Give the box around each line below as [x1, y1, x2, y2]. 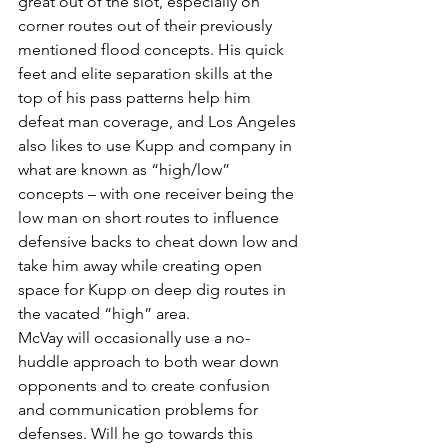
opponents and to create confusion [18, 375, 274, 395]
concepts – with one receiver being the [18, 183, 298, 203]
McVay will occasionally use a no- [18, 327, 250, 347]
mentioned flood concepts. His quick [18, 39, 288, 59]
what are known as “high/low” [18, 159, 234, 179]
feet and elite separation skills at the [18, 63, 277, 83]
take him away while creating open [18, 255, 266, 275]
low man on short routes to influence [18, 207, 283, 227]
